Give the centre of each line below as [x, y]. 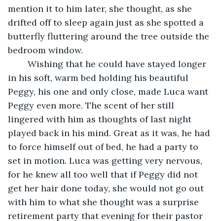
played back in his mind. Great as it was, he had [110, 133]
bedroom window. [45, 50]
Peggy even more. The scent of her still [92, 105]
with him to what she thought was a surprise [105, 202]
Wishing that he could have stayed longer [23, 64]
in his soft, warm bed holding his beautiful [99, 77]
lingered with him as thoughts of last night [101, 119]
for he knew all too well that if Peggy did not [104, 174]
